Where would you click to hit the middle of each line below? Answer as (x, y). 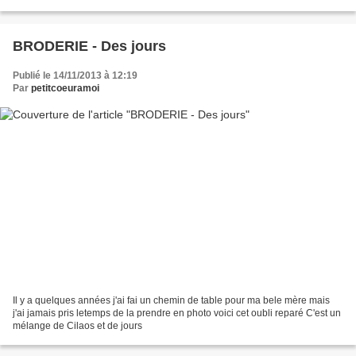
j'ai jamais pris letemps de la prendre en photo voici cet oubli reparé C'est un (177, 313)
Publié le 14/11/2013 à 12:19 (75, 75)
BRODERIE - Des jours (89, 46)
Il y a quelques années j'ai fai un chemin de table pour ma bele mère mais (171, 301)
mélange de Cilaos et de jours (77, 326)
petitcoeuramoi (65, 88)
